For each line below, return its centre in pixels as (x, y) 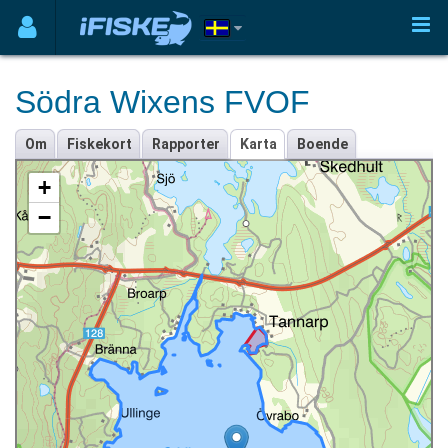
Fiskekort (99, 144)
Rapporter (186, 144)
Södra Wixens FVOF (162, 102)
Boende (322, 144)
